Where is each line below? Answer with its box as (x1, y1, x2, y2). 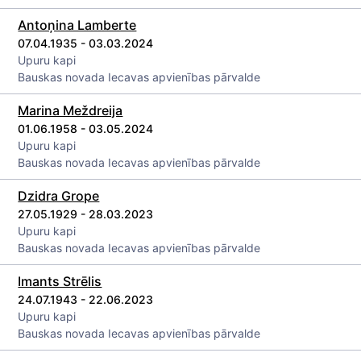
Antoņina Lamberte (18, 17, 137, 33)
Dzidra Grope (18, 188, 100, 204)
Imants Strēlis (18, 273, 102, 289)
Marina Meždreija (18, 102, 123, 118)
